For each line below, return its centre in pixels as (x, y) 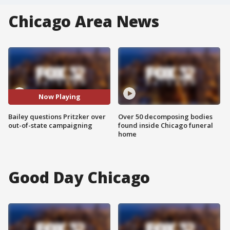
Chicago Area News (84, 21)
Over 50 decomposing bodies (165, 116)
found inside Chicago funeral (166, 125)
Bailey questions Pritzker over (57, 116)
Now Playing (59, 97)
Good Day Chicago (79, 177)
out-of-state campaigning (50, 125)
